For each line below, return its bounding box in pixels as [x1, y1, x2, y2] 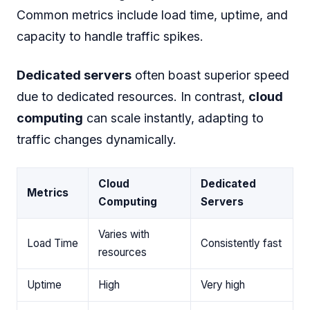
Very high [201, 278, 245, 292]
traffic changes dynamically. [17, 132, 176, 147]
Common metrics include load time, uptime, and [17, 8, 288, 23]
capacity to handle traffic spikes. [17, 29, 203, 44]
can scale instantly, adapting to [83, 111, 264, 126]
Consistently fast [201, 237, 282, 250]
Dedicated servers [17, 68, 131, 83]
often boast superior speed [131, 68, 289, 83]
